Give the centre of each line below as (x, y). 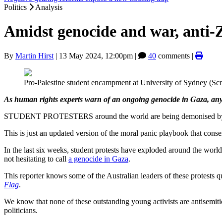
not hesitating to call (36, 159)
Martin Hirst (34, 55)
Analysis (49, 7)
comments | (176, 55)
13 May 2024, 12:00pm (96, 55)
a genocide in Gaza (98, 159)
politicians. (21, 210)
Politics (16, 7)
